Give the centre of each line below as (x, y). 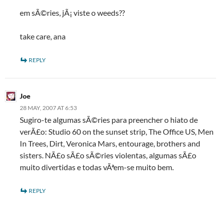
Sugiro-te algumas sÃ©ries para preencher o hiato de (109, 120)
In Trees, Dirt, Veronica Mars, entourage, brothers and (110, 143)
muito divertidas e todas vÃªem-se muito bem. (97, 167)
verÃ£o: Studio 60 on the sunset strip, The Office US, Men (117, 131)
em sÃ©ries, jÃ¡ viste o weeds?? (72, 13)
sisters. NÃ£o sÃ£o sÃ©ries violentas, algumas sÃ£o (108, 155)
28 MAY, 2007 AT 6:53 (48, 108)
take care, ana (43, 36)
